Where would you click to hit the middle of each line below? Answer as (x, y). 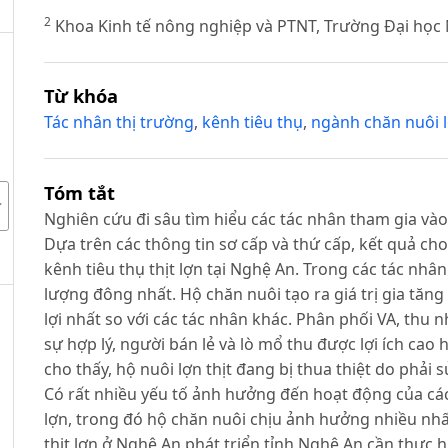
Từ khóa (80, 96)
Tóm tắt (79, 193)
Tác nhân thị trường (118, 122)
